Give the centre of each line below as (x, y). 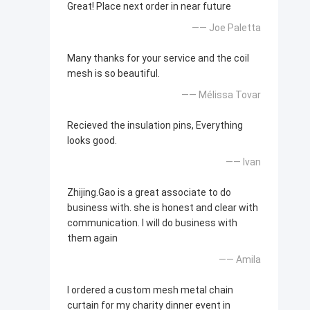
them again (92, 238)
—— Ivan (243, 162)
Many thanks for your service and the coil (158, 58)
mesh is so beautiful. (113, 74)
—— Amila (240, 260)
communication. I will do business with (152, 223)
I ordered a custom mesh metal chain (150, 290)
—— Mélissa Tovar (221, 95)
